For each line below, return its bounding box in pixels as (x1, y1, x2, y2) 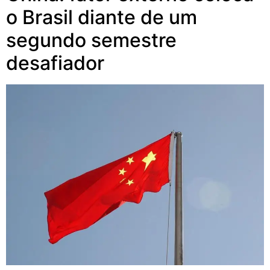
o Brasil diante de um (6, 5, 197, 30)
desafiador (6, 51, 104, 75)
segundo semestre (6, 28, 177, 52)
